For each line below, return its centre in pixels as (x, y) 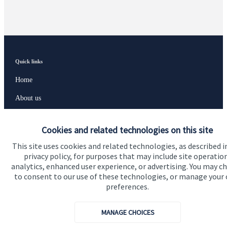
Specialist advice (39, 153)
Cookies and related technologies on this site (127, 130)
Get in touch (30, 202)
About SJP (30, 116)
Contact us (30, 220)
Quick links (29, 61)
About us (28, 98)
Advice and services (43, 134)
